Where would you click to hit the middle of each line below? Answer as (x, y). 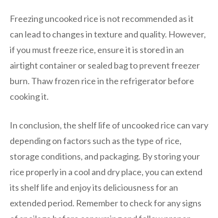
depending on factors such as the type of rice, (96, 140)
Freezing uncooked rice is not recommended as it (102, 18)
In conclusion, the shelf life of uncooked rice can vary (109, 125)
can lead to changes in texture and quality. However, (108, 34)
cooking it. (29, 96)
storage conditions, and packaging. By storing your (105, 156)
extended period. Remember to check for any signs (106, 203)
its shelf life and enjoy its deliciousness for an (94, 187)
